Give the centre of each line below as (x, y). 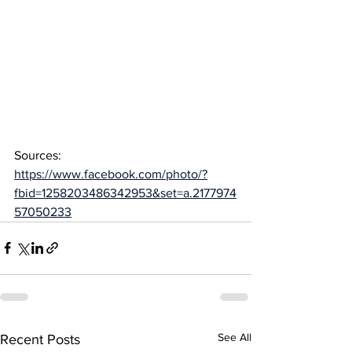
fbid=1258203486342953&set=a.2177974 (125, 192)
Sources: (39, 155)
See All (235, 337)
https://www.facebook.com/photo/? (111, 174)
